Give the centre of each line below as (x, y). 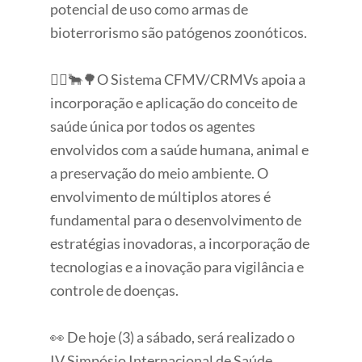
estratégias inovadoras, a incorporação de (180, 243)
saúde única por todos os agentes (153, 126)
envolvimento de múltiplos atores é (161, 196)
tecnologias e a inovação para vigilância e (177, 266)
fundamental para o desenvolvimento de (176, 219)
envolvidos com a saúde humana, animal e (180, 149)
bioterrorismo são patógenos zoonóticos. (179, 32)
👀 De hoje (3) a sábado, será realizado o (173, 337)
